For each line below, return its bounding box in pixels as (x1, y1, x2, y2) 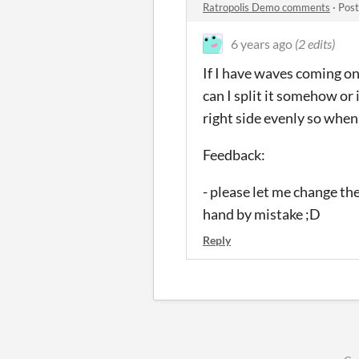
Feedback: (203, 146, 265, 163)
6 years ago (231, 36, 292, 51)
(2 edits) (295, 36, 335, 51)
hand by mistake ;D (203, 205, 321, 223)
